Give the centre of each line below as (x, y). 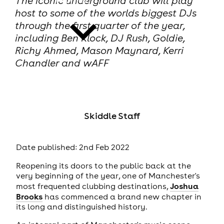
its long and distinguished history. (81, 206)
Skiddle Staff (112, 116)
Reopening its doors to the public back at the (103, 165)
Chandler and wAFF (62, 63)
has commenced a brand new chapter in (122, 196)
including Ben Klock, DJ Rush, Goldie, (100, 38)
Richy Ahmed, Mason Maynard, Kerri (99, 50)
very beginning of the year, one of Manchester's (108, 175)
